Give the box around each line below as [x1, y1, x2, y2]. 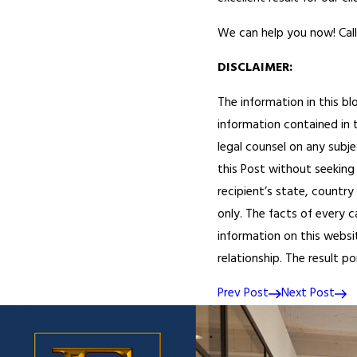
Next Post [280, 284, 335, 304]
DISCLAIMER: [218, 58, 292, 79]
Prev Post [218, 284, 269, 304]
